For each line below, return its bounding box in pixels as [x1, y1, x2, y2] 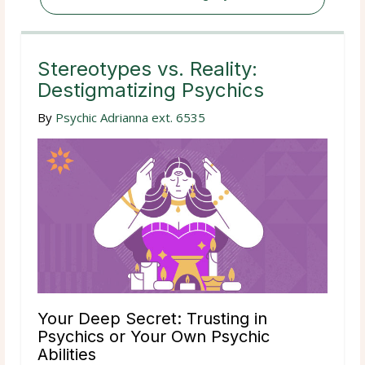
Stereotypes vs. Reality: [37, 56, 257, 81]
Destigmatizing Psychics [37, 77, 264, 102]
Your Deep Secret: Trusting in [37, 308, 267, 328]
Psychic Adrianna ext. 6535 [55, 108, 205, 125]
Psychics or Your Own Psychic [37, 326, 270, 346]
